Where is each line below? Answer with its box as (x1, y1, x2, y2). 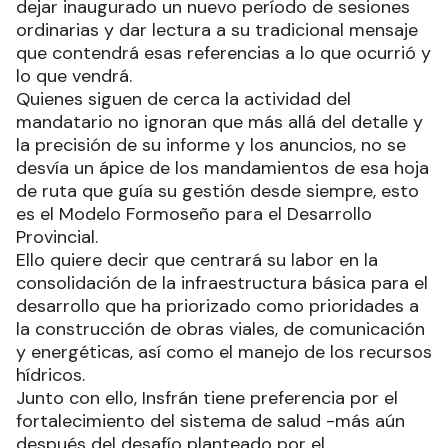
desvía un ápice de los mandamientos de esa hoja (16, 155, 429, 180)
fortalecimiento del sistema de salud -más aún (16, 408, 405, 433)
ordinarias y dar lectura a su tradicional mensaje (16, 17, 418, 42)
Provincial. (16, 224, 98, 249)
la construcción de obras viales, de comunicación (16, 316, 425, 341)
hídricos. (16, 362, 85, 387)
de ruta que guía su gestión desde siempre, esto (16, 178, 419, 203)
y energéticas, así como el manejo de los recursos (16, 339, 432, 364)
